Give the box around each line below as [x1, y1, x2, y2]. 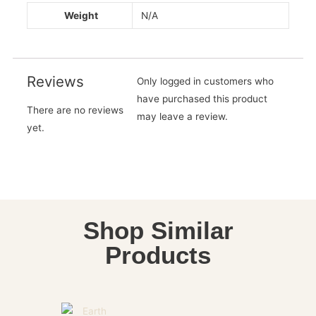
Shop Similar [83, 217, 233, 245]
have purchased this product [136, 93, 267, 105]
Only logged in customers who [136, 75, 274, 87]
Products [105, 241, 211, 269]
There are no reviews [26, 104, 123, 116]
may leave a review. [136, 111, 228, 123]
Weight [64, 10, 99, 22]
